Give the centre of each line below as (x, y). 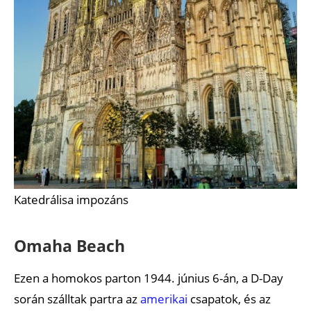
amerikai (164, 299)
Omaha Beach (69, 245)
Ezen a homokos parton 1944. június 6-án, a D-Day (149, 278)
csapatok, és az (229, 299)
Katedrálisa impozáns (71, 199)
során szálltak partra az (77, 299)
